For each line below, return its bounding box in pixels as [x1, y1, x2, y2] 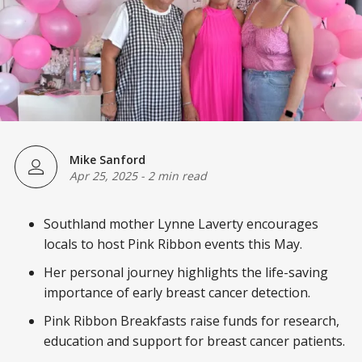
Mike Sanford [69, 151, 145, 167]
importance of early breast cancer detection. [44, 284, 310, 302]
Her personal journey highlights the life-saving [44, 263, 328, 282]
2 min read [148, 167, 207, 183]
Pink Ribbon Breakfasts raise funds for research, [44, 312, 339, 330]
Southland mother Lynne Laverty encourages [44, 215, 318, 234]
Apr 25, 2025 [69, 167, 137, 183]
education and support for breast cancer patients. [44, 332, 345, 351]
